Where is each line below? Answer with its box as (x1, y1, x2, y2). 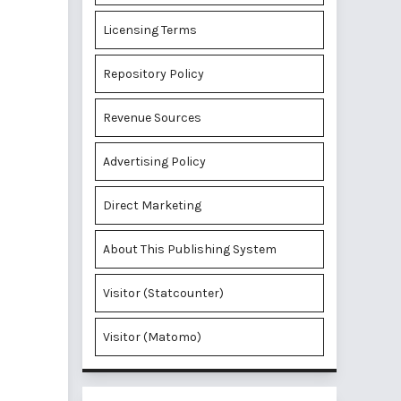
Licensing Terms (103, 22, 197, 38)
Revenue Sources (103, 110, 201, 125)
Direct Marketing (103, 198, 201, 213)
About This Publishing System (103, 242, 277, 257)
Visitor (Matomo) (103, 329, 201, 345)
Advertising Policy (103, 154, 206, 169)
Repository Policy (103, 66, 204, 81)
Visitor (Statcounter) (103, 286, 224, 301)
